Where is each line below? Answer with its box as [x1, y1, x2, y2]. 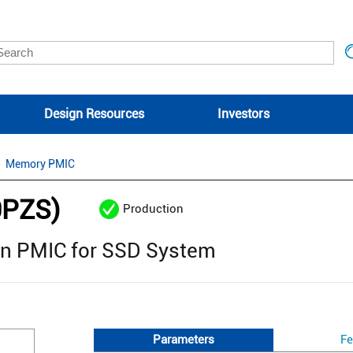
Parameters [153, 332, 215, 347]
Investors [217, 106, 269, 121]
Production [123, 202, 184, 216]
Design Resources [43, 106, 144, 121]
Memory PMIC [6, 158, 75, 170]
